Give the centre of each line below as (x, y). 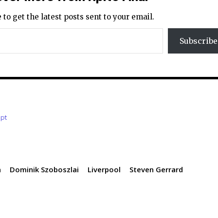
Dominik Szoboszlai (45, 170)
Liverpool (104, 170)
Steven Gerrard (156, 170)
